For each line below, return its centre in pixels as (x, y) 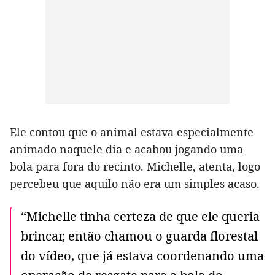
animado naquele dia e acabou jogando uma (126, 149)
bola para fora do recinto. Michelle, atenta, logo (135, 167)
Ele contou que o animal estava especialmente (132, 132)
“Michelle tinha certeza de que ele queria (140, 217)
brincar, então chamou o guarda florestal (139, 236)
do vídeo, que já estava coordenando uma (142, 256)
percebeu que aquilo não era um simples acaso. (135, 184)
